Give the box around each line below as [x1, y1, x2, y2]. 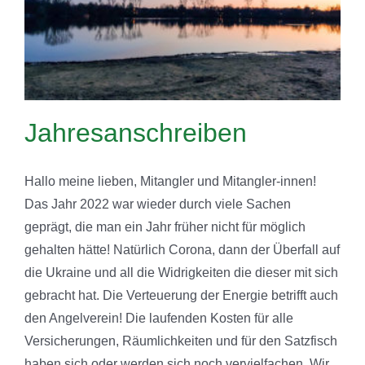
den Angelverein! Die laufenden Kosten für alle [24, 310, 293, 325]
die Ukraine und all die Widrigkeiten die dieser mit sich [24, 265, 338, 279]
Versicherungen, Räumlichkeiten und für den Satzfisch [24, 333, 337, 348]
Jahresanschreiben [24, 117, 247, 147]
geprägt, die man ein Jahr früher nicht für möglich [24, 219, 306, 234]
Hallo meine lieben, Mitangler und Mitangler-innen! [24, 174, 323, 188]
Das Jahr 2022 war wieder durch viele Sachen [24, 196, 291, 211]
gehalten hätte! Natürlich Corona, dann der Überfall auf [24, 242, 340, 257]
